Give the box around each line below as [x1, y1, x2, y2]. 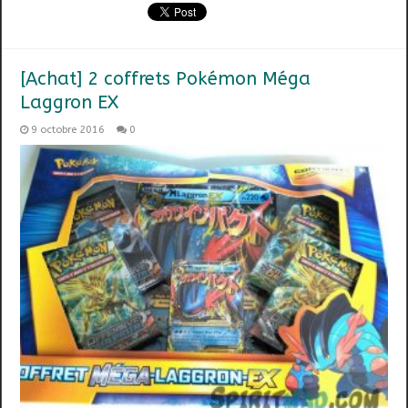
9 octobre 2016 [31, 123, 106, 136]
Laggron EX [20, 91, 119, 113]
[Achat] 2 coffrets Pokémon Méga [20, 67, 311, 89]
